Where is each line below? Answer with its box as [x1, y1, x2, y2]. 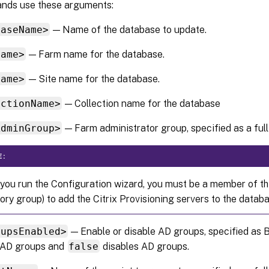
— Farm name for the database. [26, 48, 165, 60]
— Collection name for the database [62, 97, 221, 109]
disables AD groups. [100, 240, 190, 252]
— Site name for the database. [26, 73, 160, 85]
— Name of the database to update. [50, 23, 207, 35]
